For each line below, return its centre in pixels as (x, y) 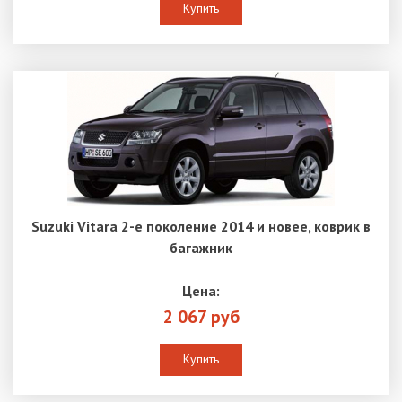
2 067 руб (201, 316)
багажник (201, 247)
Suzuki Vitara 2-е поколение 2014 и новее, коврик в (201, 226)
